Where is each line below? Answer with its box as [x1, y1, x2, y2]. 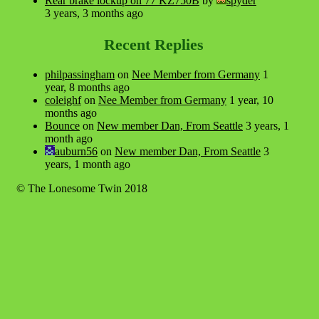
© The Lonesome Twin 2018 [16, 182, 147, 195]
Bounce [45, 120, 80, 132]
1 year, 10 [229, 94, 273, 107]
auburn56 [55, 145, 98, 158]
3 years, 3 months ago [45, 7, 143, 20]
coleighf [45, 94, 81, 107]
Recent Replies [103, 36, 204, 54]
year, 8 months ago [45, 81, 130, 94]
